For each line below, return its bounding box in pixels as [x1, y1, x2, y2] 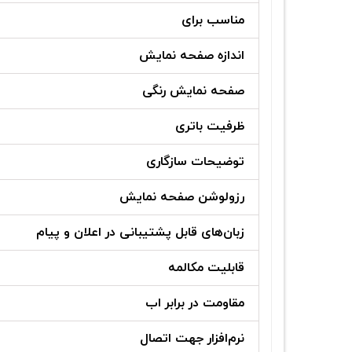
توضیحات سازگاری [146, 153, 244, 171]
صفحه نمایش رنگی [142, 82, 244, 101]
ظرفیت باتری [175, 118, 244, 136]
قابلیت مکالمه [168, 259, 244, 277]
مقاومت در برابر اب [145, 295, 244, 313]
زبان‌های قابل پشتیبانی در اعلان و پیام [36, 224, 244, 242]
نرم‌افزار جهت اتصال [140, 330, 244, 348]
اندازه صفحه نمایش [139, 47, 244, 65]
